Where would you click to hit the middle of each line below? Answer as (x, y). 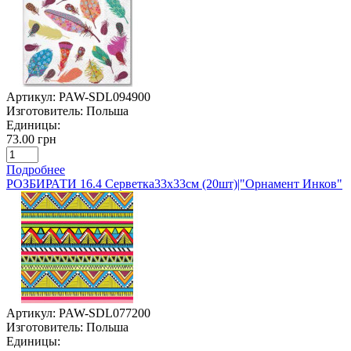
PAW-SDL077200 (105, 313)
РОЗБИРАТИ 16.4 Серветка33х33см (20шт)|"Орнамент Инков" (174, 183)
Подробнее (36, 169)
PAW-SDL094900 (105, 96)
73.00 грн (31, 139)
